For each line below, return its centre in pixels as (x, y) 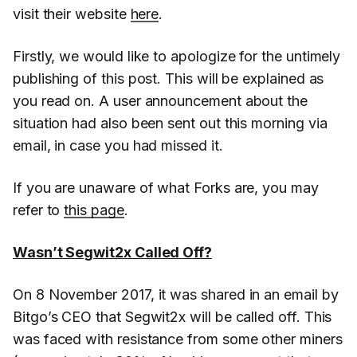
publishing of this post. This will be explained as (169, 79)
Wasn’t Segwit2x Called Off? (113, 253)
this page (94, 210)
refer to (39, 210)
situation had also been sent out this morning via (170, 124)
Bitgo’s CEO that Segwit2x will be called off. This (173, 317)
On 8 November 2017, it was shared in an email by (176, 295)
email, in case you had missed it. (118, 146)
